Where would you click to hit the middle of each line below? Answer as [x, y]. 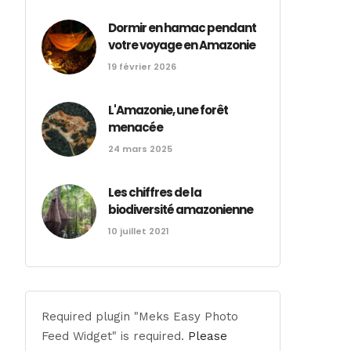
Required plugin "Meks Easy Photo [140, 317]
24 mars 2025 [141, 149]
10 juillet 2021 [139, 231]
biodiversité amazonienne [181, 210]
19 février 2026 [143, 67]
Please [208, 336]
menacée [136, 127]
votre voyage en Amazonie [182, 45]
